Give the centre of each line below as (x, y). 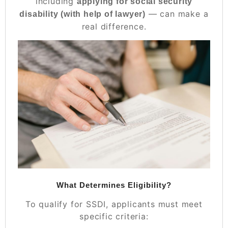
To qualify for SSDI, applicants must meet (114, 204)
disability (39, 14)
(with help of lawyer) (102, 14)
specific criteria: (114, 217)
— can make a (177, 13)
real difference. (114, 26)
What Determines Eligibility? (114, 185)
